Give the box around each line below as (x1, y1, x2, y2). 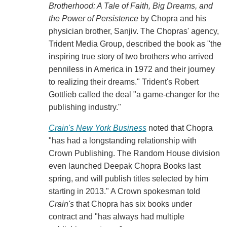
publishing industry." (48, 103, 121, 112)
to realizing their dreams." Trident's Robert (48, 78, 199, 87)
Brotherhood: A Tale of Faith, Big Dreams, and (48, 2, 213, 11)
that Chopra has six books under (73, 200, 192, 209)
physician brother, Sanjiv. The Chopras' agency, (48, 27, 219, 36)
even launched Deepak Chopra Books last (48, 162, 201, 171)
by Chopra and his (138, 14, 206, 23)
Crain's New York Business (48, 124, 146, 133)
